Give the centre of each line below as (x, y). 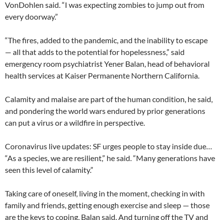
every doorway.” (31, 16)
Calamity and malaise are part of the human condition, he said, (109, 99)
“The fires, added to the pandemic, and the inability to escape (106, 40)
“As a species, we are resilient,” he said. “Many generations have (110, 158)
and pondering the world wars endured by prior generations (105, 110)
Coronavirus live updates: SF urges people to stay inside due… (109, 146)
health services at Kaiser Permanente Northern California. (102, 75)
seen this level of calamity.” (49, 169)
